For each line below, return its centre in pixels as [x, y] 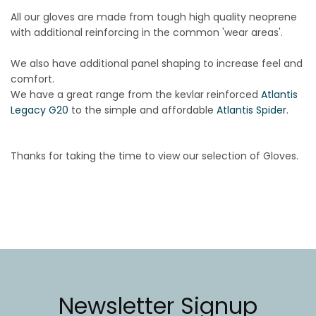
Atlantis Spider [251, 110]
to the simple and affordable [142, 110]
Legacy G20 [39, 110]
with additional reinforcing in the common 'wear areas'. [147, 32]
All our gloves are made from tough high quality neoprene [154, 17]
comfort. [32, 79]
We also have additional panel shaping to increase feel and [157, 63]
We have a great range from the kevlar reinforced [136, 94]
